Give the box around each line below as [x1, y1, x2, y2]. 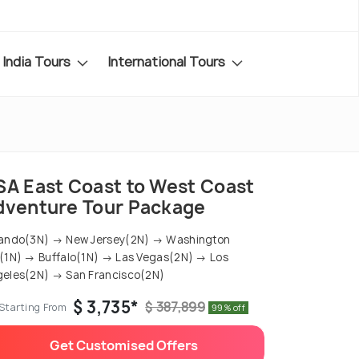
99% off [211, 301, 246, 313]
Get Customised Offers [49, 337, 198, 355]
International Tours [107, 52, 228, 71]
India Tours [2, 52, 74, 71]
